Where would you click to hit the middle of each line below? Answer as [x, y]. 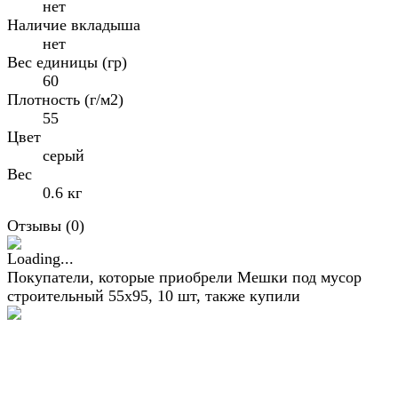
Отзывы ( [39, 225]
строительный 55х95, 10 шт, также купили [154, 295]
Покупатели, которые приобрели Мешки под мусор [184, 277]
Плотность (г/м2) [65, 99]
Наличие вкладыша [74, 24]
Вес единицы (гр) [67, 62]
